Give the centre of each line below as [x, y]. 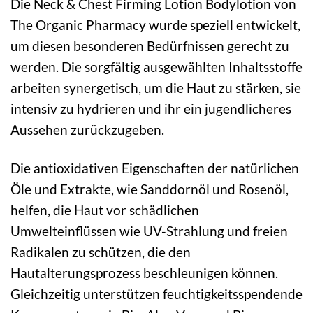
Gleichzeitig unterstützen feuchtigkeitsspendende [156, 293]
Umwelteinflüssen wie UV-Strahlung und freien [149, 231]
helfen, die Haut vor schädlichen [105, 210]
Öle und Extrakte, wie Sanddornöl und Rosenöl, [150, 189]
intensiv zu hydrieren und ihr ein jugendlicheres [151, 108]
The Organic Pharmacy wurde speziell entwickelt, [155, 24]
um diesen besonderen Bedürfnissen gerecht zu [150, 45]
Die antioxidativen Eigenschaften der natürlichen [155, 168]
